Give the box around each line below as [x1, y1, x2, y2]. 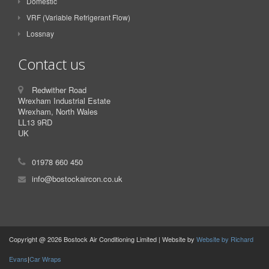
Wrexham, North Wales [18, 105, 98, 117]
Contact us [18, 53, 85, 74]
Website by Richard [196, 234, 253, 244]
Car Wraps [29, 253, 61, 264]
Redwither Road [32, 83, 86, 95]
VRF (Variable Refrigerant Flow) [26, 11, 130, 22]
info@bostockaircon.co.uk [32, 172, 122, 184]
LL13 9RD [18, 116, 52, 128]
